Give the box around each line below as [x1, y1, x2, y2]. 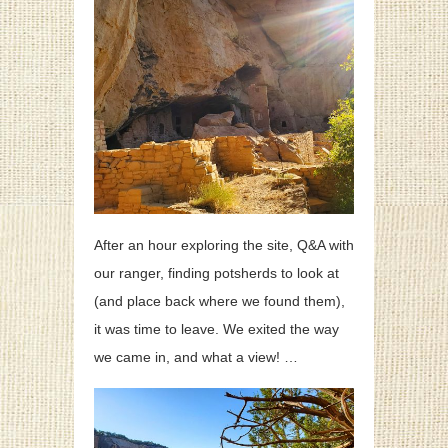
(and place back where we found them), [94, 293, 345, 310]
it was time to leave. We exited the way [94, 321, 339, 338]
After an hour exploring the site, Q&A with [94, 237, 354, 254]
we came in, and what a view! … [94, 349, 298, 366]
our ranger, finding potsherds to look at [94, 265, 339, 282]
